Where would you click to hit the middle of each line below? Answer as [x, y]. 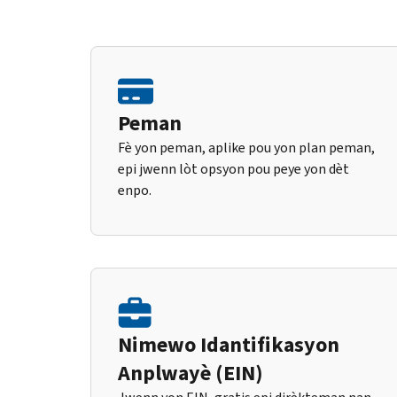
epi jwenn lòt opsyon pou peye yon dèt [234, 168]
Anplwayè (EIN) [191, 373]
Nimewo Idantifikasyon [229, 344]
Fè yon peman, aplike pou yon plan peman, [246, 147]
